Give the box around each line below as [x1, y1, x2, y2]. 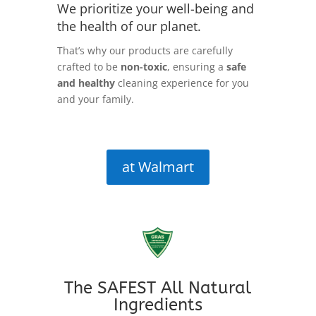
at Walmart [121, 157, 194, 177]
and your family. [56, 92, 134, 107]
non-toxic [120, 60, 167, 74]
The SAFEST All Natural [64, 278, 252, 298]
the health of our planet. [56, 18, 201, 35]
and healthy [56, 76, 115, 90]
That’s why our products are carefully [56, 44, 233, 58]
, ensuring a [166, 60, 224, 74]
